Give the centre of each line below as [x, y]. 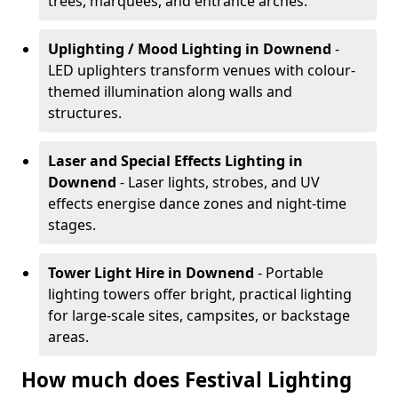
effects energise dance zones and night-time [197, 203]
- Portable [291, 273]
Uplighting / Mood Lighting [145, 49]
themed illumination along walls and [170, 92]
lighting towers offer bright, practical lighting [200, 294]
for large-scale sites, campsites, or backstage [199, 315]
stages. [72, 225]
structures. [85, 113]
